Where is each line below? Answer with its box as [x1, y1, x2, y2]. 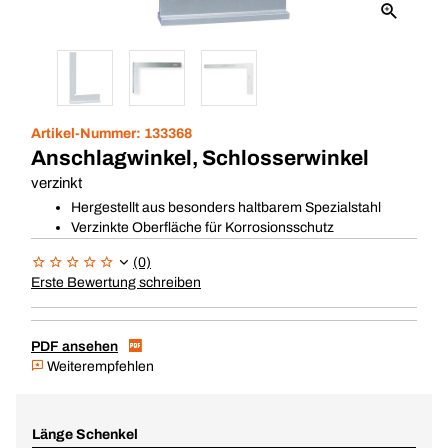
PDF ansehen [31, 339, 118, 354]
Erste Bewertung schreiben [31, 275, 201, 290]
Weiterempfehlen [44, 359, 154, 374]
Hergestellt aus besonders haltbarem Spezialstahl [71, 200, 381, 215]
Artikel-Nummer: [31, 126, 144, 141]
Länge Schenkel [32, 427, 138, 442]
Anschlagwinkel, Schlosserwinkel [31, 147, 369, 169]
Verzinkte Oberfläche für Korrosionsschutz [71, 220, 334, 235]
